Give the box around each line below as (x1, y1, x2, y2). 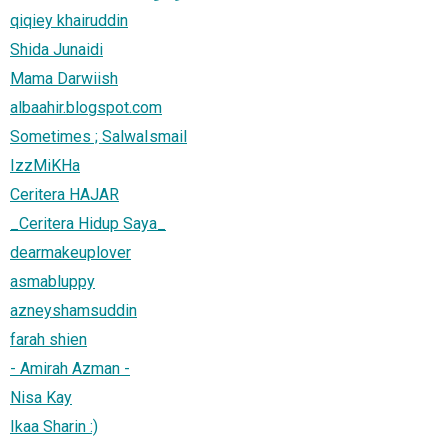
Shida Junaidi (10, 39, 103, 59)
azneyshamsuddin (10, 300, 137, 320)
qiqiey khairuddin (10, 10, 128, 30)
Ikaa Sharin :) (10, 416, 98, 436)
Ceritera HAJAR (10, 184, 119, 204)
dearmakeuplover (10, 242, 131, 262)
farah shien (10, 329, 87, 349)
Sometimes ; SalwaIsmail (10, 126, 187, 146)
